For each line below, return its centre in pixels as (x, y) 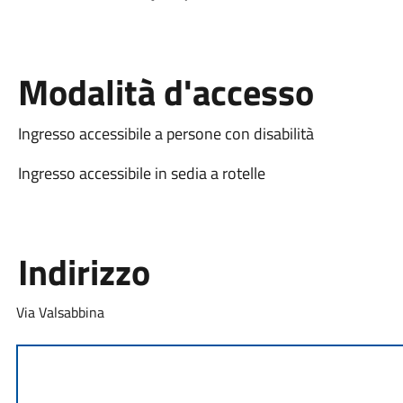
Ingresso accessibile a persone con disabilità (166, 133)
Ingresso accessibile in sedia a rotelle (141, 173)
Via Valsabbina (60, 312)
